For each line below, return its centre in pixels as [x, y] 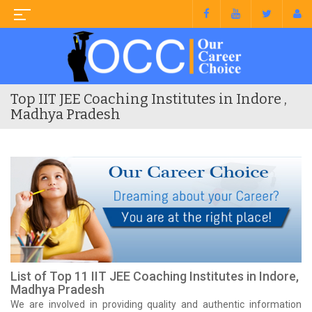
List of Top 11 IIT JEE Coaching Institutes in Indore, [155, 276]
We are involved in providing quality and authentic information [156, 304]
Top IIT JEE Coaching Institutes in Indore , [149, 99]
